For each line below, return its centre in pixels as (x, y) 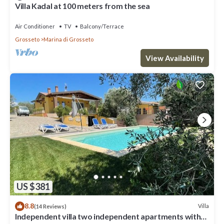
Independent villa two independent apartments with (108, 216)
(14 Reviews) (50, 206)
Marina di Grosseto (68, 39)
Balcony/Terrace (102, 26)
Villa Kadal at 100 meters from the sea (82, 6)
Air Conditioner (35, 26)
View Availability (175, 58)
